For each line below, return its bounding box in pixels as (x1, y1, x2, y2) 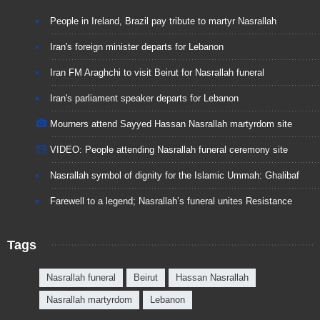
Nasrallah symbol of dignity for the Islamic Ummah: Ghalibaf (50, 170, 299, 181)
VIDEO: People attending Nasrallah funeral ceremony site (50, 144, 288, 156)
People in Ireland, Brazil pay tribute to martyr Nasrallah (50, 16, 276, 27)
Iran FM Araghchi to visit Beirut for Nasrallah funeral (50, 67, 264, 79)
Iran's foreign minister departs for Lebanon (50, 41, 224, 53)
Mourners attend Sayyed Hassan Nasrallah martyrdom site (50, 119, 292, 130)
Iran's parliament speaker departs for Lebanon (50, 93, 239, 104)
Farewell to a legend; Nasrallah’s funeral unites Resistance (50, 196, 292, 207)
